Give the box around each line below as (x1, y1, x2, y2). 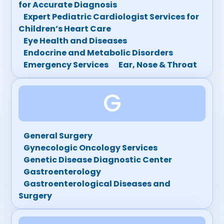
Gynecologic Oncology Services (23, 142, 158, 153)
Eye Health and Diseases (23, 35, 127, 46)
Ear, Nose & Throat (118, 59, 197, 70)
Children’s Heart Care (18, 23, 111, 34)
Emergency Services (23, 59, 109, 70)
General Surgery (23, 130, 93, 141)
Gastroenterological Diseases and (23, 178, 171, 189)
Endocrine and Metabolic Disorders (23, 47, 173, 58)
